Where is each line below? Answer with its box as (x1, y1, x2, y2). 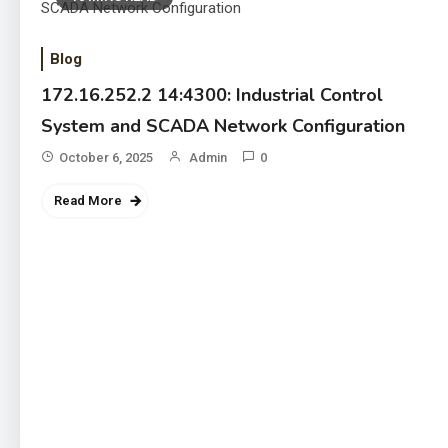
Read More (54, 193, 123, 208)
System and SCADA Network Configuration (41, 114, 406, 138)
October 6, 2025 (59, 150, 154, 165)
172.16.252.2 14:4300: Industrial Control (41, 83, 384, 107)
